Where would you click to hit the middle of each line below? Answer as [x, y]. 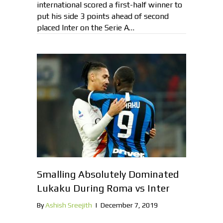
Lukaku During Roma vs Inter [103, 188]
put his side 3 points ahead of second [103, 16]
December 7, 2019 [129, 205]
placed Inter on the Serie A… [86, 28]
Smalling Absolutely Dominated [108, 174]
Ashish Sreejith [69, 205]
